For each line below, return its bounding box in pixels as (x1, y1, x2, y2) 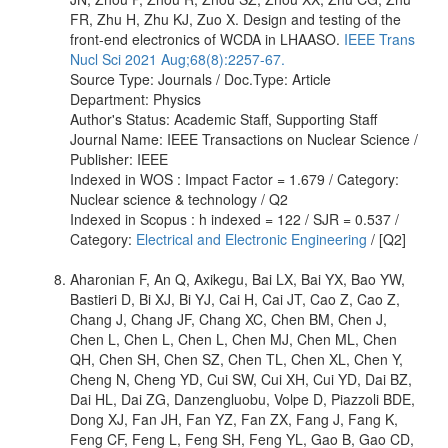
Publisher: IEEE (70, 148, 168, 169)
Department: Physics (70, 88, 201, 109)
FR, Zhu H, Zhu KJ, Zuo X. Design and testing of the (70, 8, 401, 29)
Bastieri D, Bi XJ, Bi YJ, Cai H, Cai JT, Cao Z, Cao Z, (70, 288, 400, 309)
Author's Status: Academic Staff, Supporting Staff (70, 108, 377, 129)
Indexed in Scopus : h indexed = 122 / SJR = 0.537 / (70, 208, 399, 229)
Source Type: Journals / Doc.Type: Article (70, 68, 331, 89)
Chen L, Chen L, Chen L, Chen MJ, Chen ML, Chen (70, 328, 397, 349)
